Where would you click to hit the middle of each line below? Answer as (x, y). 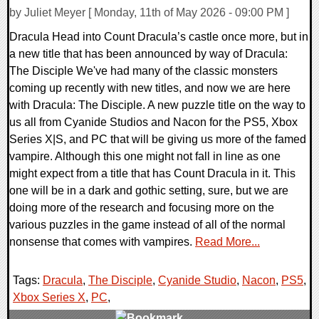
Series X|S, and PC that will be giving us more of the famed (158, 139)
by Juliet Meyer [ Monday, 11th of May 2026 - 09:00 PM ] (149, 12)
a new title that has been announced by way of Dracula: (148, 53)
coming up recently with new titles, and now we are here (150, 88)
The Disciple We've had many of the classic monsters (143, 70)
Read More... (228, 241)
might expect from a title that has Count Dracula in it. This (152, 173)
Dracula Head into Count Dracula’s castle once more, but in (159, 36)
